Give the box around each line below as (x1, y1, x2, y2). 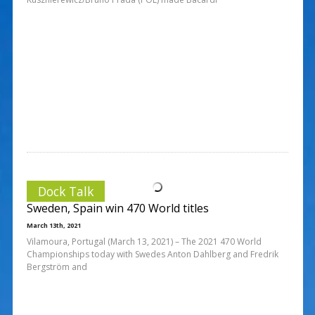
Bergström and (26, 260, 87, 273)
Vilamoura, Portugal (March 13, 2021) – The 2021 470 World (26, 235, 262, 247)
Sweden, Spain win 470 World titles (26, 200, 209, 216)
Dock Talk (37, 182, 94, 200)
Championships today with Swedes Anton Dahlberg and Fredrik (26, 247, 278, 260)
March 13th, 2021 (26, 220, 81, 230)
